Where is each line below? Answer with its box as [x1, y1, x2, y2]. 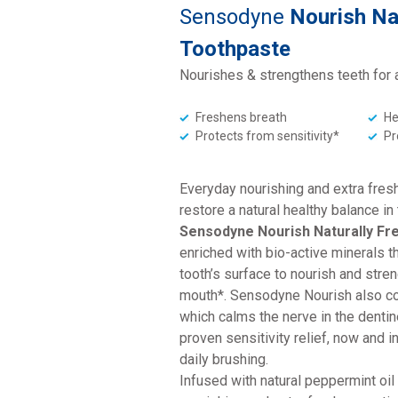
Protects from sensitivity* [195, 129, 339, 143]
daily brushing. [179, 351, 268, 368]
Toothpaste [179, 36, 291, 61]
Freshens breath [195, 110, 287, 124]
